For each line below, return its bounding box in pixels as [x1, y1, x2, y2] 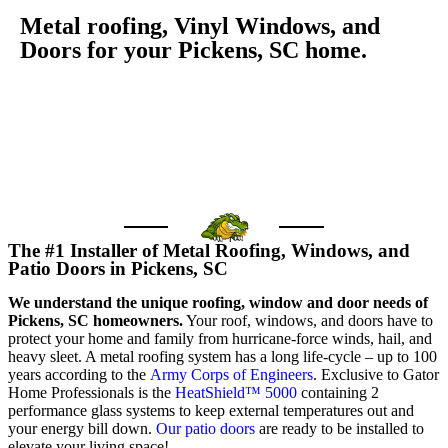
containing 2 [297, 384, 379, 401]
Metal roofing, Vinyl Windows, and [20, 13, 380, 39]
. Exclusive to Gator [313, 366, 439, 383]
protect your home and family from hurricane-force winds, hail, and [8, 330, 432, 347]
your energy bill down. [8, 420, 156, 437]
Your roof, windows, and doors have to [183, 312, 433, 329]
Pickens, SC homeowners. [8, 312, 183, 329]
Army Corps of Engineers [150, 366, 313, 383]
